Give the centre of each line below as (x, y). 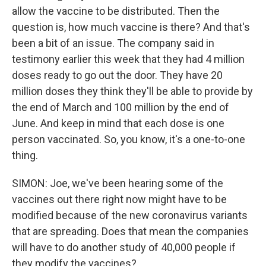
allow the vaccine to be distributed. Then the (116, 11)
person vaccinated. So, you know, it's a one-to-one (129, 139)
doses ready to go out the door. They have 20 (117, 75)
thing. (25, 155)
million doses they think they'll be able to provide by (132, 91)
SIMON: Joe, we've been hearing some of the (118, 183)
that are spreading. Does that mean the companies (130, 231)
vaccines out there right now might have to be (119, 199)
